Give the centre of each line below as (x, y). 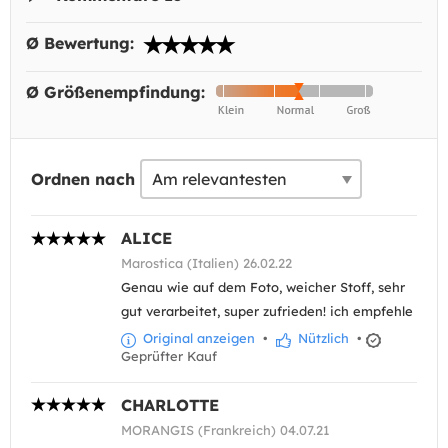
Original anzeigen (197, 338)
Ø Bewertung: (82, 43)
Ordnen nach (83, 179)
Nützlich (321, 338)
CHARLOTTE (170, 404)
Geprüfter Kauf (169, 355)
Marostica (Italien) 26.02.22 (206, 263)
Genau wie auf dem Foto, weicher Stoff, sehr (263, 287)
